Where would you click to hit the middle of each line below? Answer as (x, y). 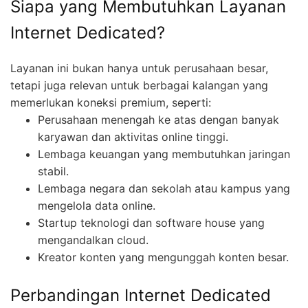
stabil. (53, 171)
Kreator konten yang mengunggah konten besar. (163, 257)
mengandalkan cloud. (93, 240)
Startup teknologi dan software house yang (151, 222)
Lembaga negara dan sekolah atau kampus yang (164, 188)
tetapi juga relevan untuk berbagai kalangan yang (139, 85)
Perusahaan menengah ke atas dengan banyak (158, 119)
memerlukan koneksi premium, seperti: (111, 102)
